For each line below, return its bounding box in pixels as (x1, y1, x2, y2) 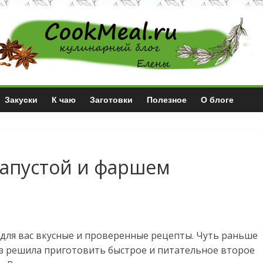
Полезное (147, 95, 187, 104)
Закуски (5, 95, 38, 104)
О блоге (201, 95, 234, 104)
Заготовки (90, 95, 133, 104)
